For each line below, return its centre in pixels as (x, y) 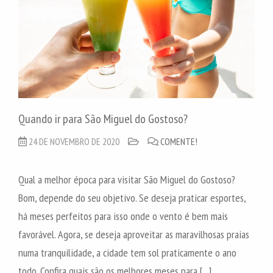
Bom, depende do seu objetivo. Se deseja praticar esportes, (132, 197)
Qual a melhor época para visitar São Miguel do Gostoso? (127, 179)
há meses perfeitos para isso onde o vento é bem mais (123, 216)
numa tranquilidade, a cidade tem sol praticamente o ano (127, 252)
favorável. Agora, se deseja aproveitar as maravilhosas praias (134, 234)
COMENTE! (179, 141)
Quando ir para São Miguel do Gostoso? (103, 119)
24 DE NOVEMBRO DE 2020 (74, 141)
